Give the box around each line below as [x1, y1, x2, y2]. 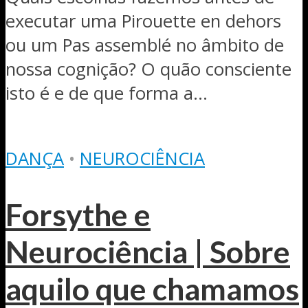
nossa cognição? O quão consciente [5, 56, 291, 81]
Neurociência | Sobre [5, 233, 290, 271]
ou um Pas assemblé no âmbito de [5, 32, 284, 57]
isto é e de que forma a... [5, 80, 208, 105]
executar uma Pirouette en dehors [5, 8, 281, 33]
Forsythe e [5, 196, 151, 234]
